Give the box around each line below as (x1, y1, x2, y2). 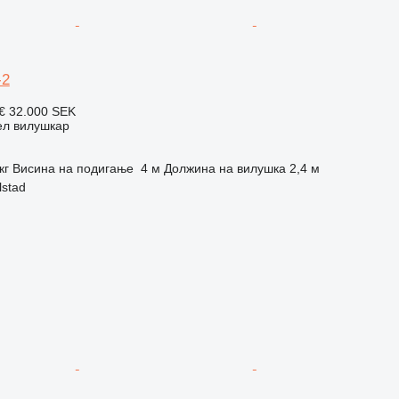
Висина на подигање (12, 160, 134, 175)
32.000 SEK (8, 103, 76, 118)
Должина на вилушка (163, 160, 286, 175)
